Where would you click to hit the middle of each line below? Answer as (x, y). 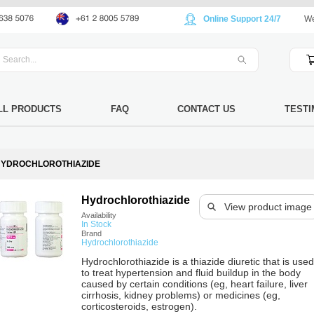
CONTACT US (206, 109)
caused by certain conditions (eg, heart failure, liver (194, 284)
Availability (99, 215)
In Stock (96, 224)
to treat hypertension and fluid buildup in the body (191, 273)
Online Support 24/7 (242, 19)
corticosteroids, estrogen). (139, 306)
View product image (268, 207)
